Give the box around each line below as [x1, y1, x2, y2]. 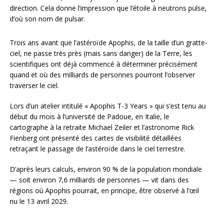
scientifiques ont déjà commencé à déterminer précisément [10, 59, 198, 69]
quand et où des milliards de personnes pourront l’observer [10, 70, 195, 80]
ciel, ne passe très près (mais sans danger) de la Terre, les [10, 49, 192, 58]
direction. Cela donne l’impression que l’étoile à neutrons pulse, [10, 3, 207, 13]
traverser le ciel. [10, 81, 59, 91]
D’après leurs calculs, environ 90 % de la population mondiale [10, 164, 202, 174]
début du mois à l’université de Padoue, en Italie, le [10, 112, 169, 122]
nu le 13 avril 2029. [10, 197, 68, 206]
